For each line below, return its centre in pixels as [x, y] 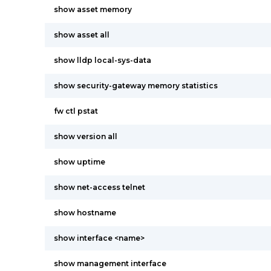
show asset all [82, 35]
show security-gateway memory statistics [136, 86]
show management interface [110, 263]
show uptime [80, 162]
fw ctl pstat [76, 111]
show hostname [85, 213]
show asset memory [93, 9]
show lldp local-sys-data [103, 60]
